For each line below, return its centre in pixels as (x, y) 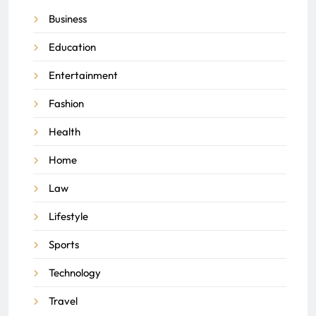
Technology (75, 272)
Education (72, 47)
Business (68, 18)
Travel (63, 300)
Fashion (66, 103)
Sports (64, 244)
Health (65, 131)
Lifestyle (68, 216)
